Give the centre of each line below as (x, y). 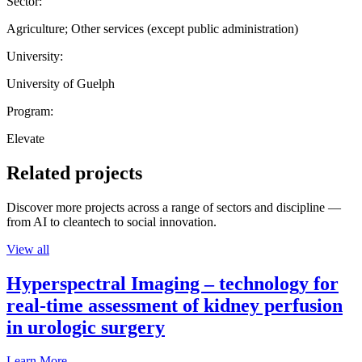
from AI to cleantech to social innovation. (112, 221)
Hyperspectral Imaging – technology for (173, 283)
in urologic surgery (86, 327)
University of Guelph (61, 83)
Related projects (74, 173)
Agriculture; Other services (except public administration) (152, 28)
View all (28, 249)
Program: (30, 111)
